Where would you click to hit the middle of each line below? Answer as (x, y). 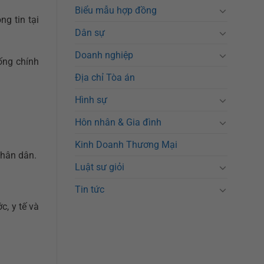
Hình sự (91, 100)
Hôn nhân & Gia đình (118, 123)
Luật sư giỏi (100, 167)
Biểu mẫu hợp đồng (116, 11)
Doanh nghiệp (104, 55)
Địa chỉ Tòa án (105, 78)
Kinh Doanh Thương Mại (126, 145)
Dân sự (90, 33)
